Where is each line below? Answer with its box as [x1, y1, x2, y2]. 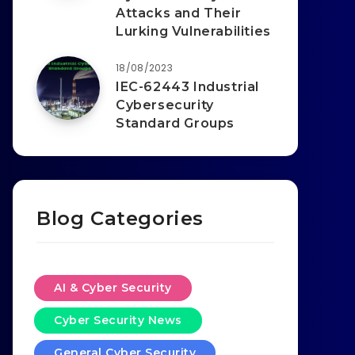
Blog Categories [36, 207, 204, 231]
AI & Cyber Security [54, 281, 172, 296]
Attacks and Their [116, 6, 242, 21]
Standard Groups [116, 116, 235, 132]
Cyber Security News [54, 313, 182, 328]
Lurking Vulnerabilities [116, 24, 271, 40]
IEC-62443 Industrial [116, 79, 260, 95]
